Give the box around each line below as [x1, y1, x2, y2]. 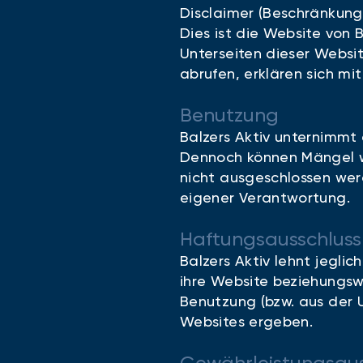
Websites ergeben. [180, 313, 314, 330]
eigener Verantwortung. [180, 189, 350, 206]
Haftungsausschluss [180, 228, 361, 250]
